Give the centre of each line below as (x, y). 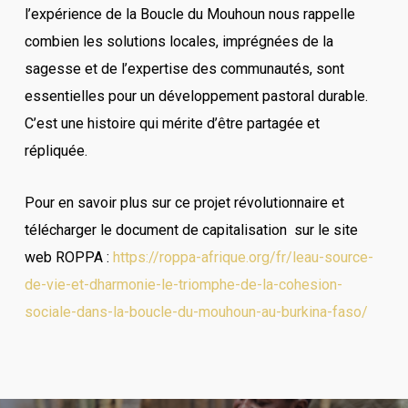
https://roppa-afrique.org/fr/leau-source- (243, 257)
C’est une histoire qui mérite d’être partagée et (172, 123)
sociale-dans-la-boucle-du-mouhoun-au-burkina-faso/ (196, 312)
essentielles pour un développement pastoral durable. (196, 96)
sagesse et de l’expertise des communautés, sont (184, 69)
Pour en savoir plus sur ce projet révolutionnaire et (184, 203)
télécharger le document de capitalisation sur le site (191, 230)
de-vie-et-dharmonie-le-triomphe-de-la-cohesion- (183, 285)
